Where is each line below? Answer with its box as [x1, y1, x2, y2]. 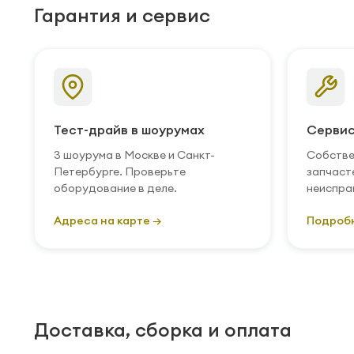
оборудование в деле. [54, 181, 177, 195]
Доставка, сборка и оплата [34, 318, 292, 341]
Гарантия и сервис [34, 3, 210, 27]
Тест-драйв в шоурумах [54, 122, 205, 137]
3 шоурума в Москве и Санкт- [54, 148, 215, 162]
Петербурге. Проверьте [54, 164, 186, 179]
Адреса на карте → [54, 213, 161, 228]
